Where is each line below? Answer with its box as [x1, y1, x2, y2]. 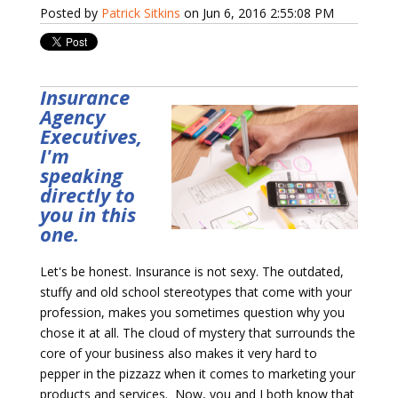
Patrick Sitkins [100, 4, 180, 22]
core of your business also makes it [39, 345, 248, 362]
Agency [39, 103, 105, 131]
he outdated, [269, 263, 344, 281]
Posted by [39, 4, 101, 22]
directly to [39, 181, 135, 209]
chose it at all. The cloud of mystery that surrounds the [39, 324, 355, 342]
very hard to [247, 345, 317, 362]
